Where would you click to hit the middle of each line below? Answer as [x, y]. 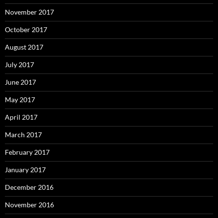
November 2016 [29, 205]
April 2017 [21, 117]
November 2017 [29, 12]
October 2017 [26, 30]
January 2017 [25, 170]
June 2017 [20, 82]
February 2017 [27, 152]
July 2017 [19, 65]
